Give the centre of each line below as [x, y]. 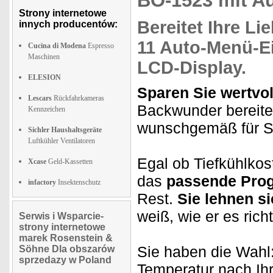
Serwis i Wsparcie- [61, 216]
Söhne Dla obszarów [67, 249]
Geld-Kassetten [69, 161]
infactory [42, 182]
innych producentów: [68, 24]
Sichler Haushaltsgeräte [65, 130]
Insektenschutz [78, 182]
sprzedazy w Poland [65, 260]
